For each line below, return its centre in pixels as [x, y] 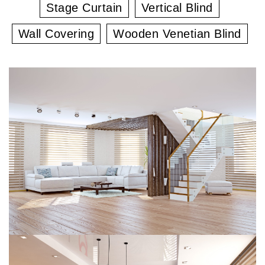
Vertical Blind [177, 8]
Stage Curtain [84, 8]
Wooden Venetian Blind [177, 34]
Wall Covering [56, 34]
